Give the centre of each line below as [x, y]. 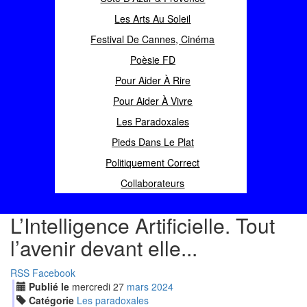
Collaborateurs [153, 183]
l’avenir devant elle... [104, 248]
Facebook [54, 273]
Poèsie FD [152, 60]
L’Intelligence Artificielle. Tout [143, 225]
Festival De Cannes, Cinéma [153, 39]
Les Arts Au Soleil [153, 19]
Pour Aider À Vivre [152, 101]
